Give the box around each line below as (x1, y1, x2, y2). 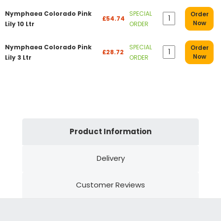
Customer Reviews (76, 180, 145, 190)
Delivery (96, 153, 125, 163)
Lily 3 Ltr (5, 53, 32, 62)
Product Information (70, 126, 151, 137)
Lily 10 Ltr (5, 20, 35, 28)
